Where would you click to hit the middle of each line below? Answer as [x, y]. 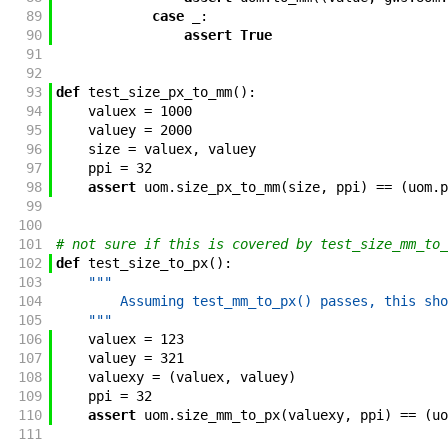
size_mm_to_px [227, 415]
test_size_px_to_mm [159, 92]
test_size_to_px [147, 263]
